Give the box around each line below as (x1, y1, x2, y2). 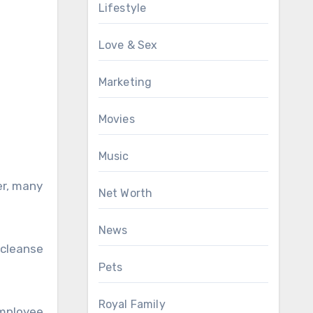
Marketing (98, 75, 152, 89)
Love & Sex (98, 38, 158, 52)
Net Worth (98, 187, 153, 200)
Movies (98, 112, 135, 126)
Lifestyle (98, 1, 147, 15)
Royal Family (98, 298, 166, 311)
